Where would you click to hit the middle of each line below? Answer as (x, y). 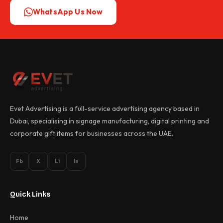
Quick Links (31, 194)
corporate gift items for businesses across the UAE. (92, 133)
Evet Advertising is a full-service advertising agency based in (105, 109)
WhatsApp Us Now (68, 12)
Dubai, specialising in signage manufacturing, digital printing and (110, 121)
